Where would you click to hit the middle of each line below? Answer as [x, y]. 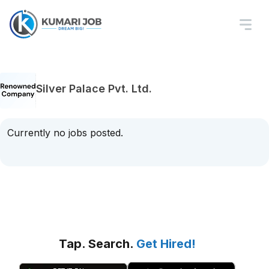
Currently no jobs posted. [65, 133]
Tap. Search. [98, 244]
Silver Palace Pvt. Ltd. [94, 88]
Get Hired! [166, 244]
